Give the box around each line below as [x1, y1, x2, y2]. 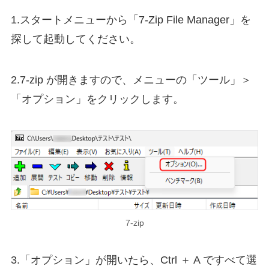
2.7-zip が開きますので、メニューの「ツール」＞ [10, 74, 252, 86]
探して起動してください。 [10, 33, 141, 46]
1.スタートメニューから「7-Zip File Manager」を [10, 14, 251, 26]
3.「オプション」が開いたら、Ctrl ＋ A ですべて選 [10, 253, 257, 266]
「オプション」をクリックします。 [10, 93, 184, 106]
